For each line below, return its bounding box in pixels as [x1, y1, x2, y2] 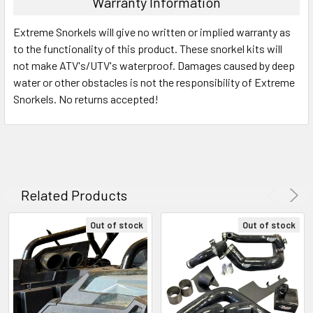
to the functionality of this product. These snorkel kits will [13, 41, 282, 55]
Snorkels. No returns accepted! [13, 92, 159, 105]
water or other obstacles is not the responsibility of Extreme [13, 75, 295, 89]
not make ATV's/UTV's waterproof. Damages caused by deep [13, 58, 295, 72]
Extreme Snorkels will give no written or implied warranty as [13, 24, 291, 38]
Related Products [21, 186, 127, 203]
